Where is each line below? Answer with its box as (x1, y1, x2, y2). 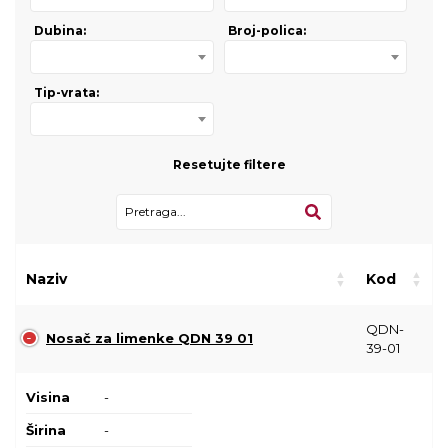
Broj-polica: (227, 22, 306, 38)
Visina (26, 388, 70, 405)
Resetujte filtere (172, 156, 286, 172)
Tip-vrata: (34, 84, 99, 100)
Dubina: (34, 22, 86, 38)
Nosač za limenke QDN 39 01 (46, 329, 253, 346)
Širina (26, 421, 66, 438)
